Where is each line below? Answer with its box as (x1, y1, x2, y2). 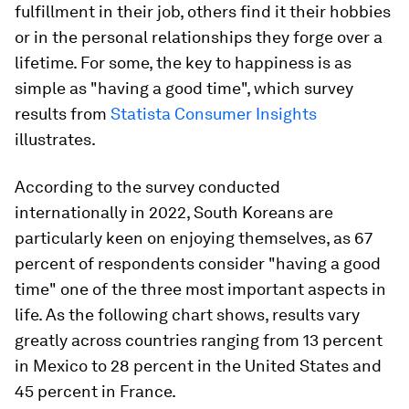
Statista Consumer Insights (110, 104, 317, 123)
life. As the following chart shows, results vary (15, 305, 360, 324)
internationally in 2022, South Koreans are (15, 203, 333, 222)
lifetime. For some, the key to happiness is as (15, 53, 351, 72)
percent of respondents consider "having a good (15, 254, 381, 273)
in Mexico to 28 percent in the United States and (15, 356, 382, 375)
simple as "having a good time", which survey (15, 79, 353, 98)
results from (15, 104, 110, 123)
